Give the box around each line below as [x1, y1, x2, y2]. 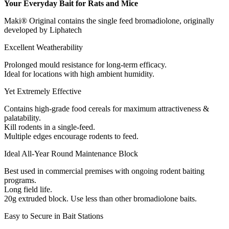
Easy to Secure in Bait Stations [4, 212, 103, 221]
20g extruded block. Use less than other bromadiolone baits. [4, 194, 197, 203]
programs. [4, 176, 36, 185]
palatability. [4, 113, 41, 123]
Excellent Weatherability [4, 43, 83, 52]
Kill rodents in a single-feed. [4, 123, 95, 132]
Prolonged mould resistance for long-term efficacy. [4, 60, 167, 70]
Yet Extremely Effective [4, 87, 81, 96]
